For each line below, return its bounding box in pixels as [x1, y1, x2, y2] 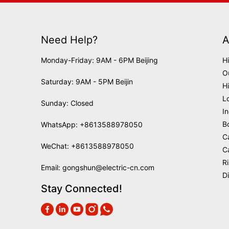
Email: [41, 163, 62, 172]
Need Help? [41, 33, 98, 46]
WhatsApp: [41, 120, 80, 129]
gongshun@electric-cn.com [62, 163, 154, 172]
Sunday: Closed [41, 98, 94, 107]
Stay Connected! [41, 182, 122, 195]
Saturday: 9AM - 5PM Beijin [41, 77, 133, 86]
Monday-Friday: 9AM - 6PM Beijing [41, 55, 158, 64]
